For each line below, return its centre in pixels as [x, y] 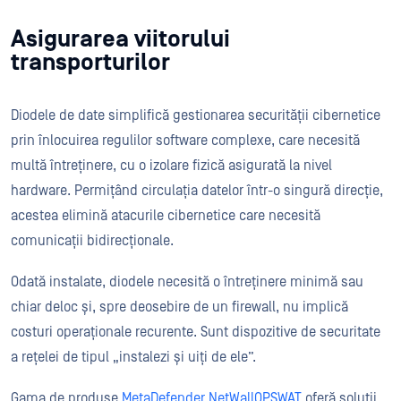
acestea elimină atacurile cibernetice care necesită [166, 216]
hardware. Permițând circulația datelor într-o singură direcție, [197, 191]
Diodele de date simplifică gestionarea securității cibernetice [196, 115]
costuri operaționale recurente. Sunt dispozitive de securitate [196, 332]
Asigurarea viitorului [120, 39]
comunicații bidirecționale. [92, 241]
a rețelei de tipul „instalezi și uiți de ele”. [133, 357]
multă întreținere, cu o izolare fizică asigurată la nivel [171, 166]
